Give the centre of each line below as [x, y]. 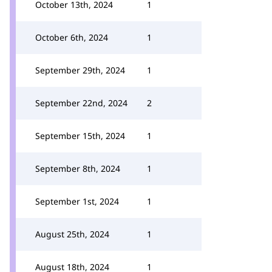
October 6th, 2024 [72, 37]
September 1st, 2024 [77, 201]
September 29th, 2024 [80, 70]
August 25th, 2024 [72, 234]
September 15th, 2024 [80, 136]
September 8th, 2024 [78, 168]
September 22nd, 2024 [81, 103]
